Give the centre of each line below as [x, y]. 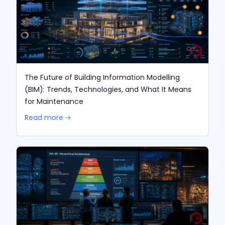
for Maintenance [54, 101]
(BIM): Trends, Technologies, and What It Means [108, 89]
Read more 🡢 [48, 117]
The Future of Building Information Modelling [102, 77]
